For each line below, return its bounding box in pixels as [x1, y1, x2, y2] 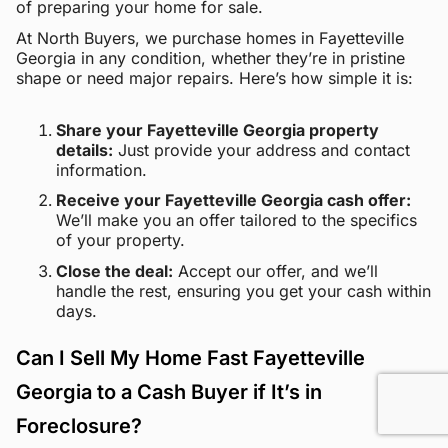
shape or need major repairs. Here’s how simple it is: [16, 67, 413, 88]
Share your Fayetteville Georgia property [56, 119, 379, 140]
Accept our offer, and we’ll [173, 261, 378, 282]
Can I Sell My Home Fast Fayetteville [16, 346, 365, 371]
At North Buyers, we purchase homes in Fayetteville [16, 27, 404, 48]
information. [56, 159, 147, 180]
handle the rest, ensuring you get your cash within [56, 281, 431, 302]
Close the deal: [56, 261, 173, 282]
